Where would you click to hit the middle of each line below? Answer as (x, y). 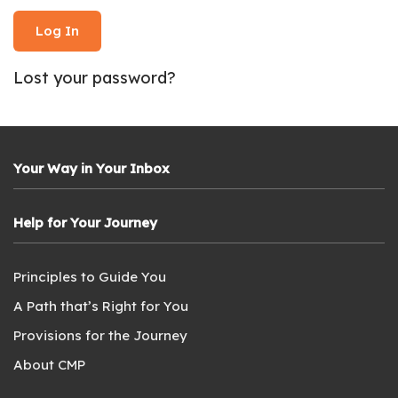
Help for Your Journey (85, 223)
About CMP (49, 365)
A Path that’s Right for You (101, 306)
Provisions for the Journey (100, 335)
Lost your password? (95, 78)
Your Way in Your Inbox (92, 168)
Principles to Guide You (90, 277)
